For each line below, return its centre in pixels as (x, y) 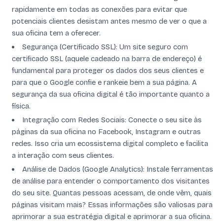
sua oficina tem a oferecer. (56, 33)
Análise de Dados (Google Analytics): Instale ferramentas (118, 169)
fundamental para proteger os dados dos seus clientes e (108, 71)
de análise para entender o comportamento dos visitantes (111, 181)
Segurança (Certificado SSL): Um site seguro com (105, 47)
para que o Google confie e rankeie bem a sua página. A (104, 82)
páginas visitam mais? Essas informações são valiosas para (112, 205)
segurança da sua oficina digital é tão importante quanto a (111, 94)
